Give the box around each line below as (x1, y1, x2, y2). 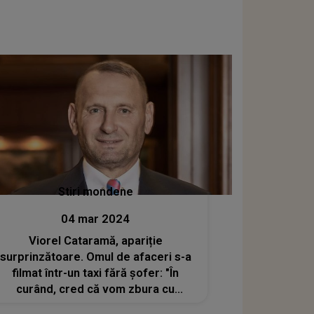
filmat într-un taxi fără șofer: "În (12, 266, 179, 280)
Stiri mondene (57, 184, 133, 198)
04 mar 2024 (61, 212, 130, 226)
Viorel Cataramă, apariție (28, 233, 163, 247)
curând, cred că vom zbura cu (16, 282, 175, 296)
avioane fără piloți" (45, 298, 146, 312)
